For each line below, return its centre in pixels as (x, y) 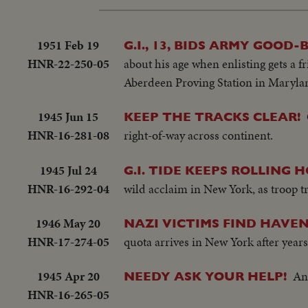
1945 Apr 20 (68, 276)
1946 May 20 (68, 223)
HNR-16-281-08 (68, 135)
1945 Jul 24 (68, 170)
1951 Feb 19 (68, 45)
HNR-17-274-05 (68, 242)
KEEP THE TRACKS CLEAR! (212, 117)
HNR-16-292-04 (68, 188)
